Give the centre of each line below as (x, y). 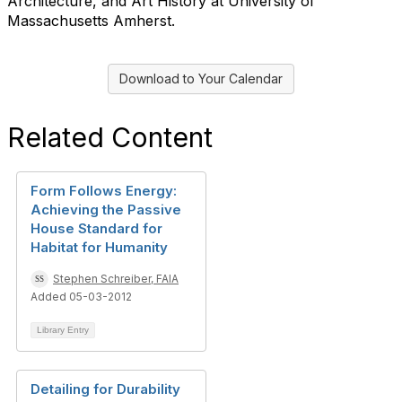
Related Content (110, 137)
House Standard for (96, 228)
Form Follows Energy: (104, 191)
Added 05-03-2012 (81, 297)
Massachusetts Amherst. (91, 21)
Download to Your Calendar (201, 79)
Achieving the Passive (106, 210)
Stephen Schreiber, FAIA (116, 279)
